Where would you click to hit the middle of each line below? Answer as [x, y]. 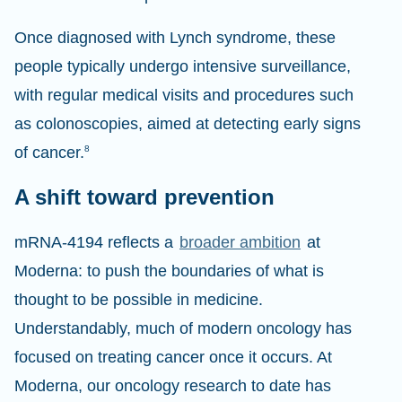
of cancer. [49, 153]
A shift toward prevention [144, 197]
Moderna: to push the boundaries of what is [169, 271]
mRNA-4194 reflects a [96, 242]
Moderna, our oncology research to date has [173, 386]
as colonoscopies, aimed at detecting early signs [188, 124]
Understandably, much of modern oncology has [183, 328]
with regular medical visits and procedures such [184, 95]
